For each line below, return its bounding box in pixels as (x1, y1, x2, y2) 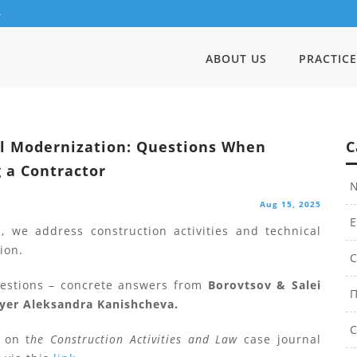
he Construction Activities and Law (30, 331, 245, 347)
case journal (244, 331, 321, 347)
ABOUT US (206, 51, 267, 66)
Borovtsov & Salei (207, 277, 321, 292)
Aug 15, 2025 (259, 198, 321, 210)
